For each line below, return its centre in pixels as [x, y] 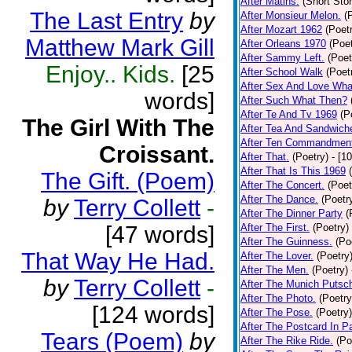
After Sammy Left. [282, 58]
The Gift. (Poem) [128, 181]
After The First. [275, 227]
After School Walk [282, 72]
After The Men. [275, 270]
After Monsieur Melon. [291, 15]
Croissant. [157, 154]
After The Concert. [282, 185]
